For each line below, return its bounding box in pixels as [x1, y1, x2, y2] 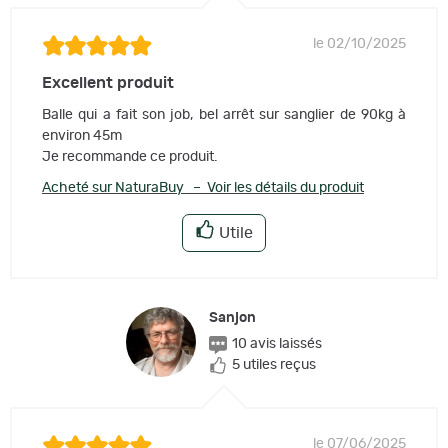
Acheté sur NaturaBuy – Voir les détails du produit [42, 181, 364, 196]
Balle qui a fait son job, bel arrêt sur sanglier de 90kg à [42, 108, 406, 123]
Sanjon [209, 311, 256, 326]
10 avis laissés [232, 337, 322, 352]
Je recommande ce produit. [42, 150, 218, 165]
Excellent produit [42, 75, 174, 92]
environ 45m [42, 129, 122, 144]
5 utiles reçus [232, 358, 316, 373]
